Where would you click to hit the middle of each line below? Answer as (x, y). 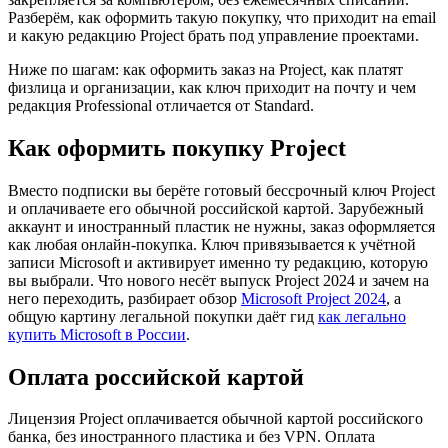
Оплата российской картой (156, 376)
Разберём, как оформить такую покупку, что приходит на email (222, 17)
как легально (362, 316)
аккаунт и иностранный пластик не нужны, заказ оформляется (221, 226)
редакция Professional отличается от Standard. (161, 105)
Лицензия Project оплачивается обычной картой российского (215, 419)
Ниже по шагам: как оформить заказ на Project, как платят (205, 69)
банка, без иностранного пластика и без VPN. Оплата (191, 437)
